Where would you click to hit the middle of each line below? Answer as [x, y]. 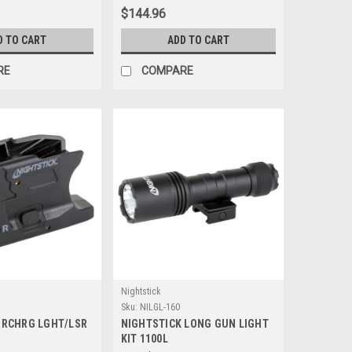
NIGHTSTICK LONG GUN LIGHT [194, 323]
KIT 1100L [144, 338]
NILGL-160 [159, 307]
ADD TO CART [198, 40]
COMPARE [167, 71]
